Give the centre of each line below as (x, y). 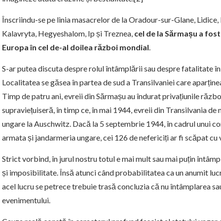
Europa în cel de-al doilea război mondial (75, 47)
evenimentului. (26, 200)
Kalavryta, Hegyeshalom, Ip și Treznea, (68, 34)
